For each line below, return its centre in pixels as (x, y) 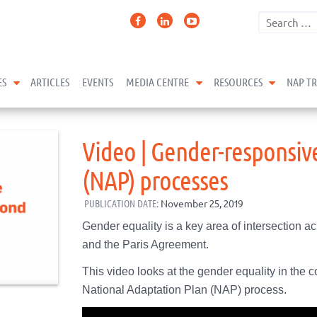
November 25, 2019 (201, 203)
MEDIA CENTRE (158, 82)
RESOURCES (238, 82)
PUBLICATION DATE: (122, 203)
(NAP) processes (155, 179)
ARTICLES (50, 82)
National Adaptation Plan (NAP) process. (185, 290)
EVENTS (98, 82)
